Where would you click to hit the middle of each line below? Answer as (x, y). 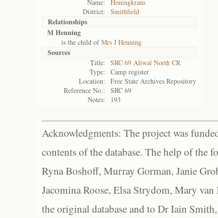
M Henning (64, 32)
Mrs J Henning (121, 42)
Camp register (130, 72)
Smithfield (125, 11)
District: (94, 11)
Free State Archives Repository (153, 81)
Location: (92, 81)
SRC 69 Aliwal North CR (145, 63)
